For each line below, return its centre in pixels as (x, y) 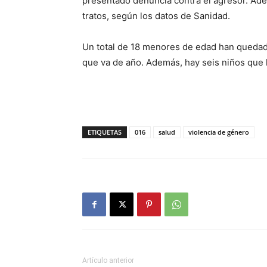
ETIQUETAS (105, 132)
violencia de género (219, 132)
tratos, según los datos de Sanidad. (156, 16)
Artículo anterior (108, 261)
